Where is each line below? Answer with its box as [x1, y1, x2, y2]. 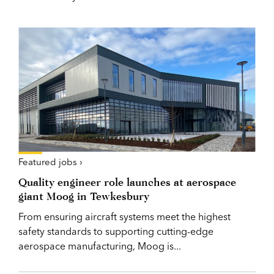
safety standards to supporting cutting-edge [18, 224, 213, 237]
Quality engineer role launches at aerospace [18, 175, 236, 188]
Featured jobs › [18, 155, 83, 168]
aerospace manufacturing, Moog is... [18, 239, 181, 252]
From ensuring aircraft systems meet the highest [18, 210, 231, 223]
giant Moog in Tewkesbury [18, 189, 149, 202]
